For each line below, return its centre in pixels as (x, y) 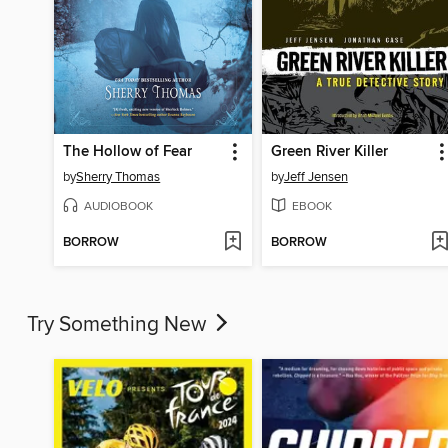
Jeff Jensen (315, 176)
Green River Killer (329, 151)
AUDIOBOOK (119, 206)
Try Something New (119, 324)
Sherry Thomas (118, 176)
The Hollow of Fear (128, 151)
